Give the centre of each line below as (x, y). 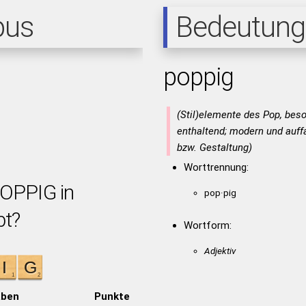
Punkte (112, 296)
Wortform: (207, 225)
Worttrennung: (216, 167)
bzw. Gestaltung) (214, 148)
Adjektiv (220, 251)
